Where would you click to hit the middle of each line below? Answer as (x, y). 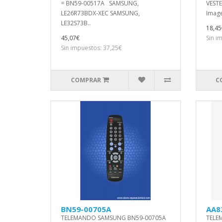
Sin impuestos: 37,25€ (91, 48)
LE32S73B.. (76, 23)
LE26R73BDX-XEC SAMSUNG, (100, 13)
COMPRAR (86, 80)
